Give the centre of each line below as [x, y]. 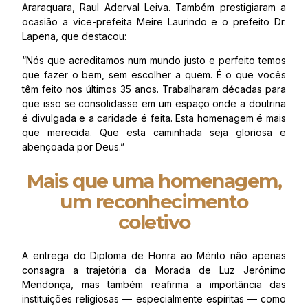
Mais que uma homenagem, [154, 180]
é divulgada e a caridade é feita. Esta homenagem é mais [154, 118]
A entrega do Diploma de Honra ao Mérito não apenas [154, 255]
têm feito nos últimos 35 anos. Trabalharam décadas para [154, 89]
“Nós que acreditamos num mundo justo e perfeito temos [154, 60]
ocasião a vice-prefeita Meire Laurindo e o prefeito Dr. [154, 22]
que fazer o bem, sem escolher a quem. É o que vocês [154, 75]
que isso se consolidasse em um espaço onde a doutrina [154, 104]
